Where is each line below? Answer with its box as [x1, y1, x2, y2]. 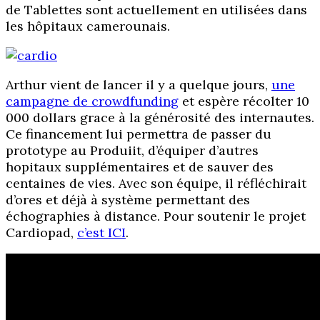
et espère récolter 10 [179, 93, 309, 110]
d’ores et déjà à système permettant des [6, 191, 250, 209]
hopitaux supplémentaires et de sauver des [6, 159, 274, 176]
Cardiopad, [6, 224, 77, 241]
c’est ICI [77, 224, 126, 241]
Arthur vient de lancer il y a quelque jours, [6, 76, 271, 94]
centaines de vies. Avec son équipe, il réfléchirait [6, 175, 306, 192]
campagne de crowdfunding [6, 93, 179, 110]
